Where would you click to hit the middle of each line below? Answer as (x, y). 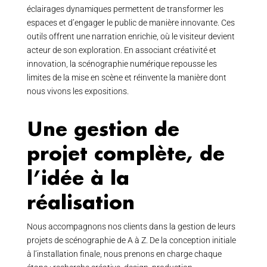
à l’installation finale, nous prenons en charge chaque (124, 254)
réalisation (80, 202)
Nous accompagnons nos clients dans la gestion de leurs (131, 226)
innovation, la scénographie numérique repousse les (122, 64)
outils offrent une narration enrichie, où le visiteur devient (131, 36)
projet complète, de (125, 153)
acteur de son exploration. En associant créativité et (121, 50)
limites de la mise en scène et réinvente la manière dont (126, 77)
